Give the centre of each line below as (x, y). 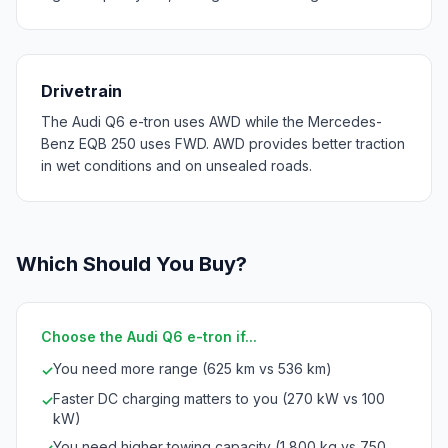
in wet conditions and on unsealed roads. (176, 165)
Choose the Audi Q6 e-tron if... (149, 336)
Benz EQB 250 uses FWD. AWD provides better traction (223, 143)
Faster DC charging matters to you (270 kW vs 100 (219, 398)
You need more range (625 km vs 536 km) (192, 368)
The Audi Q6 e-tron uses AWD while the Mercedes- (211, 121)
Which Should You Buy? (131, 263)
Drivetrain (81, 90)
